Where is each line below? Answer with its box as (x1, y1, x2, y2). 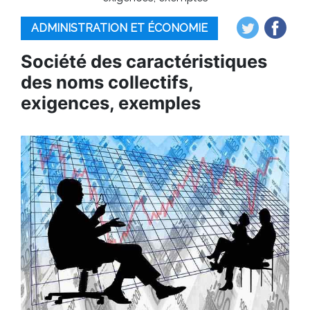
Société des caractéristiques (21, 51, 267, 72)
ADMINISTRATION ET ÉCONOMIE (31, 21, 208, 35)
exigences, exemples (21, 92, 201, 113)
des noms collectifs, (21, 71, 193, 93)
